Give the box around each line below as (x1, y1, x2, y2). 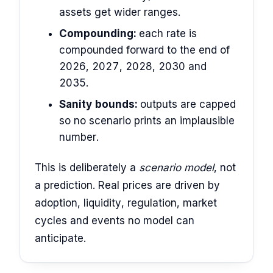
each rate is (136, 27, 197, 40)
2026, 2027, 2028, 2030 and (59, 60, 207, 73)
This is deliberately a (35, 161, 139, 174)
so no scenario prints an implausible (59, 115, 235, 127)
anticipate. (35, 232, 86, 244)
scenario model (139, 161, 214, 174)
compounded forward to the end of (59, 44, 230, 57)
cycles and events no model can (35, 214, 194, 227)
